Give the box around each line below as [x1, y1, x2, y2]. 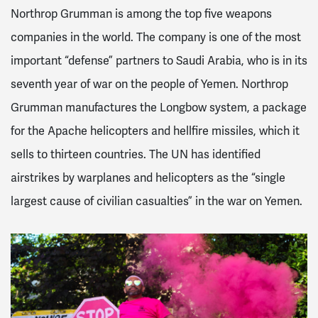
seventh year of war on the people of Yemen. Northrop [11, 77, 288, 92]
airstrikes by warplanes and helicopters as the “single [11, 170, 285, 186]
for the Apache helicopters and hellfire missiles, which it [11, 124, 300, 139]
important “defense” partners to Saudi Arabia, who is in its [11, 53, 307, 69]
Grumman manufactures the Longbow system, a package [11, 100, 307, 116]
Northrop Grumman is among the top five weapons [11, 6, 272, 22]
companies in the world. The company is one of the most [11, 30, 301, 45]
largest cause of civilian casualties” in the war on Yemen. [11, 194, 305, 209]
